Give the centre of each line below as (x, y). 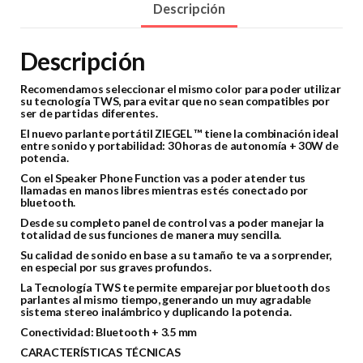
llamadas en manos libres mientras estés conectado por (164, 190)
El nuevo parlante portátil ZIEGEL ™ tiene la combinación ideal (179, 134)
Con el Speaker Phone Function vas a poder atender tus (163, 178)
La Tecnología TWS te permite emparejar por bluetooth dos (175, 288)
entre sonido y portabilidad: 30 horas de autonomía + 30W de (179, 146)
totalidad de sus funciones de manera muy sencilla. (151, 235)
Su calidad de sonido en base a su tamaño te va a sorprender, (176, 255)
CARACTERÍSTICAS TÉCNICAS (100, 352)
